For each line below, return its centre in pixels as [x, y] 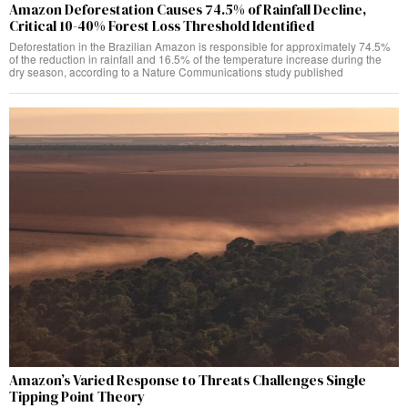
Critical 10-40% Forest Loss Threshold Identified [162, 25]
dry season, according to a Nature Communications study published [176, 71]
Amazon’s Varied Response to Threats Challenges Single [188, 380]
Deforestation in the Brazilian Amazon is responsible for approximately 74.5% [200, 46]
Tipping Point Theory [77, 396]
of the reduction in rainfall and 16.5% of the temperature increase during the [195, 58]
